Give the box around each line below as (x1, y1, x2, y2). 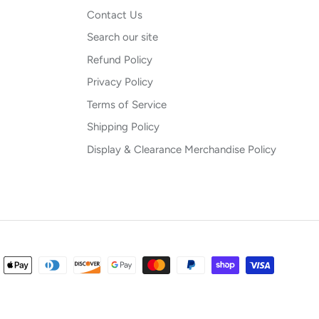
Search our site (87, 31, 158, 44)
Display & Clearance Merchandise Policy (87, 142, 276, 156)
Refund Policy (87, 53, 152, 66)
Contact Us (87, 8, 142, 21)
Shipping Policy (87, 120, 159, 134)
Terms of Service (87, 98, 167, 111)
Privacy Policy (87, 75, 153, 89)
